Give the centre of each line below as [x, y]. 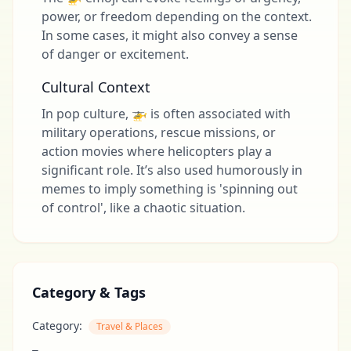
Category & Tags [89, 292]
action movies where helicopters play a [157, 151]
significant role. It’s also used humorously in [172, 170]
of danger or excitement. [115, 54]
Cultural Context [96, 87]
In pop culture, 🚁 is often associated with [166, 114]
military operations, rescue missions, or [159, 132]
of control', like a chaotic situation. [143, 208]
